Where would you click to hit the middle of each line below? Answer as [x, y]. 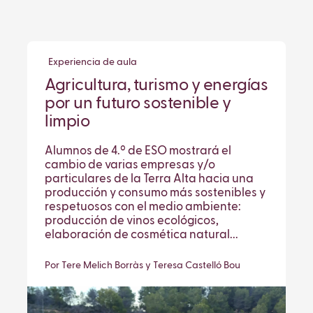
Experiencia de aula [93, 63]
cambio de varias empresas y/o [130, 166]
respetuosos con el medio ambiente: [143, 208]
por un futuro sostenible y [138, 104]
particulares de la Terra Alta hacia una [149, 180]
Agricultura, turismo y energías [156, 86]
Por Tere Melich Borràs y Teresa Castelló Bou [143, 266]
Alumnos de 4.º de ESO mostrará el [138, 152]
